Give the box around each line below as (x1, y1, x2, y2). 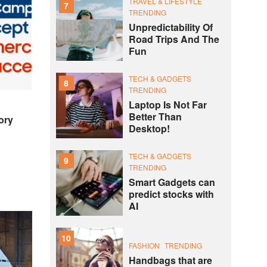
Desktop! (128, 122, 170, 135)
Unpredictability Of (128, 20, 213, 34)
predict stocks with (128, 187, 214, 201)
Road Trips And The (128, 32, 219, 46)
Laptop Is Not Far (128, 98, 207, 111)
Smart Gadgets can (128, 175, 215, 189)
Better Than (128, 110, 182, 123)
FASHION (128, 240, 160, 250)
